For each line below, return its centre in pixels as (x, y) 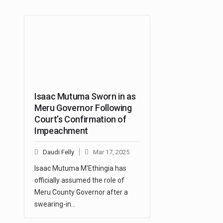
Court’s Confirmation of (80, 119)
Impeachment (61, 130)
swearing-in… (55, 204)
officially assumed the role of (79, 180)
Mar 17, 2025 (111, 152)
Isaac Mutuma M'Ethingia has (80, 168)
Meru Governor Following (83, 108)
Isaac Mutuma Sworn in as (85, 96)
